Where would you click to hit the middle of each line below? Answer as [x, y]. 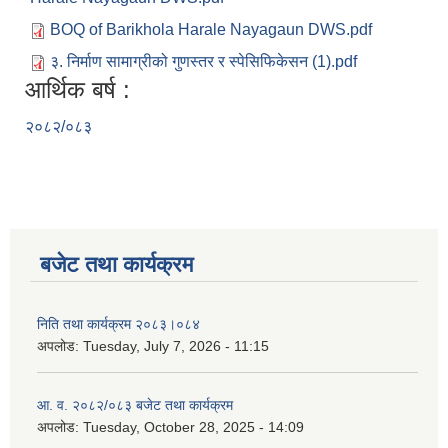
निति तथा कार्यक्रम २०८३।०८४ [118, 324]
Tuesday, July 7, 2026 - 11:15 [176, 346]
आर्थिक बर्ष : [77, 90]
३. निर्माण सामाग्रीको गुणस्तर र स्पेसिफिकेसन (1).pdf [203, 62]
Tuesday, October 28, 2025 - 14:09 [193, 427]
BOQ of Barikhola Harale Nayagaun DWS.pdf [211, 30]
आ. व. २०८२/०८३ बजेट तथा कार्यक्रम [135, 405]
